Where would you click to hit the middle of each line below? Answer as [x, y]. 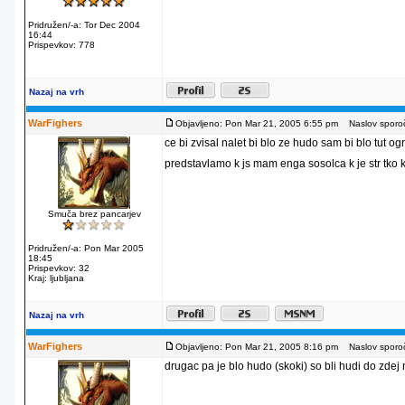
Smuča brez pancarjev [94, 214]
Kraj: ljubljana [56, 278]
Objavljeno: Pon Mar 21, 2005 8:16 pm [257, 347]
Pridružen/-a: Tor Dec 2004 [84, 25]
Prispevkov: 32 [59, 268]
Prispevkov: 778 [61, 45]
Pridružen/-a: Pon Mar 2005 [86, 248]
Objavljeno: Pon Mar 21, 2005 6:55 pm [257, 123]
